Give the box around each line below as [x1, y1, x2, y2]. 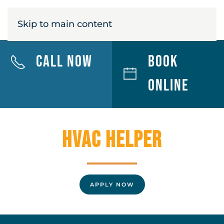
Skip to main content [17, 18, 112, 29]
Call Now [36, 52, 92, 71]
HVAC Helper [62, 126, 162, 154]
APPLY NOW [89, 181, 134, 188]
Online [148, 76, 189, 95]
